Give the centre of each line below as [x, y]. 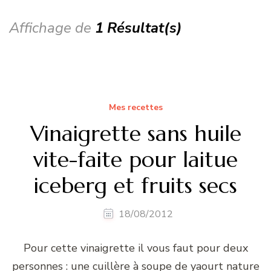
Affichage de [52, 28]
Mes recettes [135, 107]
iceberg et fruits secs [135, 185]
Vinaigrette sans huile [135, 133]
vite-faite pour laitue [135, 159]
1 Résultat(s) [139, 28]
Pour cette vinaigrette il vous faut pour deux [135, 248]
